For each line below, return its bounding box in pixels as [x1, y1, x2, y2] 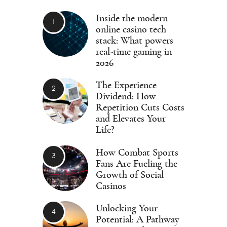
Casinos [96, 180, 126, 191]
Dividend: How [96, 91, 156, 102]
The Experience [96, 80, 157, 91]
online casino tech [96, 24, 166, 34]
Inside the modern [96, 13, 168, 23]
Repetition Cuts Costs [96, 102, 184, 113]
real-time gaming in [96, 46, 172, 57]
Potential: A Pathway [96, 214, 179, 225]
